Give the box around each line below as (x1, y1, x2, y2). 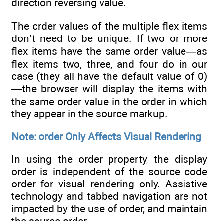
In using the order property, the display (11, 153, 207, 166)
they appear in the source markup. (11, 107, 168, 120)
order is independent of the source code (11, 165, 207, 178)
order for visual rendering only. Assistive (11, 178, 207, 190)
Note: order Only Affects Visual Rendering (11, 130, 201, 143)
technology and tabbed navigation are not (11, 190, 207, 203)
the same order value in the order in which (11, 95, 207, 108)
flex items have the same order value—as (11, 44, 207, 57)
